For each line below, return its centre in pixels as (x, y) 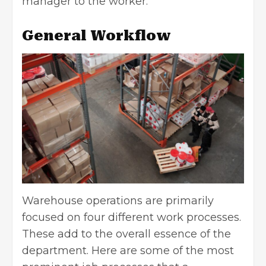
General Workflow (96, 36)
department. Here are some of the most (128, 250)
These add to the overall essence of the (126, 234)
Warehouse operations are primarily (118, 200)
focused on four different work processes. (132, 217)
